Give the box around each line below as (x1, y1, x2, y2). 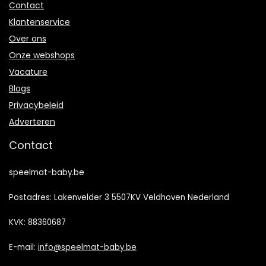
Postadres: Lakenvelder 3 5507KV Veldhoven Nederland (9, 192, 229, 204)
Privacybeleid (9, 99, 64, 112)
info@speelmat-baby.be (38, 242, 137, 254)
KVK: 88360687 (9, 217, 66, 229)
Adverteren (9, 116, 55, 128)
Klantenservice (9, 16, 70, 28)
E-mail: (9, 242, 38, 254)
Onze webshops (9, 49, 75, 62)
